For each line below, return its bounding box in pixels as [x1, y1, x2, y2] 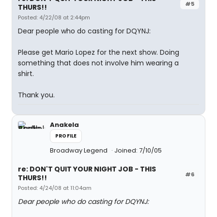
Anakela [50, 120, 79, 129]
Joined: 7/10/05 [114, 146, 162, 155]
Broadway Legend [50, 146, 109, 155]
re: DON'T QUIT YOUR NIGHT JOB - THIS [18, 164, 156, 174]
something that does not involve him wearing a [18, 58, 179, 68]
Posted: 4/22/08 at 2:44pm [18, 14, 90, 21]
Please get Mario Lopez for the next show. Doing [18, 47, 179, 57]
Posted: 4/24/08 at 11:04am [18, 184, 92, 192]
